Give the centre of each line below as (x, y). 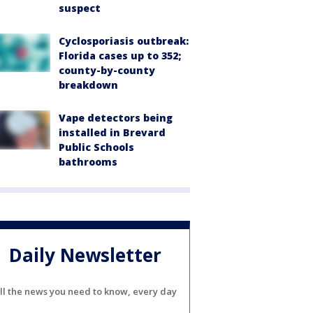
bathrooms (88, 161)
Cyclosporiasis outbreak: (124, 41)
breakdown (88, 85)
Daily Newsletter (85, 255)
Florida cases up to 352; (120, 55)
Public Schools (96, 147)
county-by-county (107, 70)
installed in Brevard (112, 132)
